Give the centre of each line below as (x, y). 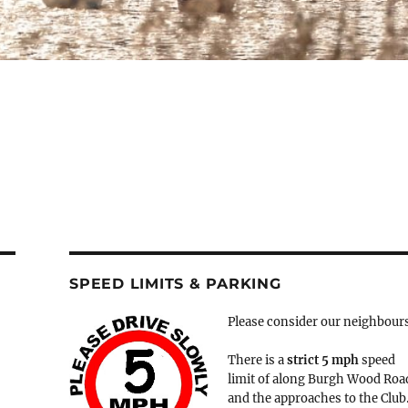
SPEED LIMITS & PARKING (175, 283)
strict (303, 360)
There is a (258, 360)
